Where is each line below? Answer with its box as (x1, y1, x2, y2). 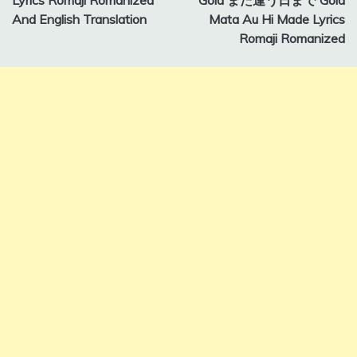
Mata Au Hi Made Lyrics (209, 10, 345, 27)
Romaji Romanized (239, 29, 345, 46)
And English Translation (12, 10, 147, 27)
